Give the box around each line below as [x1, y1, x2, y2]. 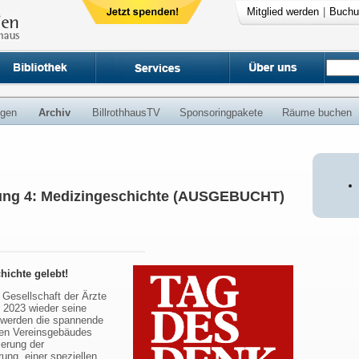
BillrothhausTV [92, 107, 160, 119]
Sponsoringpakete [179, 107, 263, 119]
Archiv [38, 107, 71, 119]
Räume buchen [282, 107, 352, 119]
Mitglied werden [246, 6, 319, 18]
